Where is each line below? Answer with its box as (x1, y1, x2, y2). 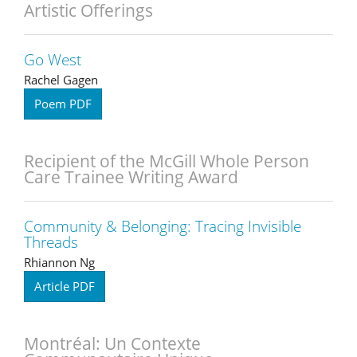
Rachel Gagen (24, 71, 98, 88)
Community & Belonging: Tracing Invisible (24, 215, 301, 237)
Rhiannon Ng (24, 253, 95, 270)
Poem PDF (34, 95, 92, 112)
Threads (24, 231, 78, 253)
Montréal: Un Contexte (24, 331, 201, 355)
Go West (24, 49, 81, 70)
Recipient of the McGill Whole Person (24, 149, 309, 172)
